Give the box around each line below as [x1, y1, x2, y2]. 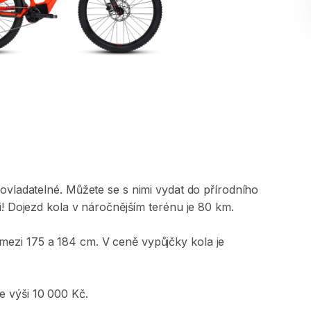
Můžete [65, 183, 105, 196]
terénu [149, 200, 183, 214]
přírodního [203, 183, 259, 196]
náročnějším [81, 200, 146, 214]
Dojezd [7, 200, 44, 214]
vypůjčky [141, 235, 188, 249]
